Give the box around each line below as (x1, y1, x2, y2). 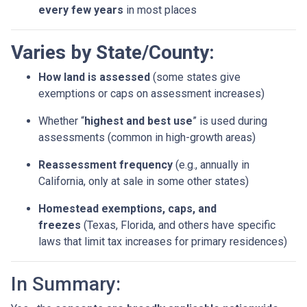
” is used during (193, 114, 267, 128)
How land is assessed (38, 71, 150, 84)
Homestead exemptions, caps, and (38, 202, 217, 216)
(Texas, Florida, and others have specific (81, 219, 275, 232)
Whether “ (38, 114, 84, 128)
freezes (38, 219, 81, 232)
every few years (38, 3, 123, 17)
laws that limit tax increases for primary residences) (38, 235, 287, 249)
